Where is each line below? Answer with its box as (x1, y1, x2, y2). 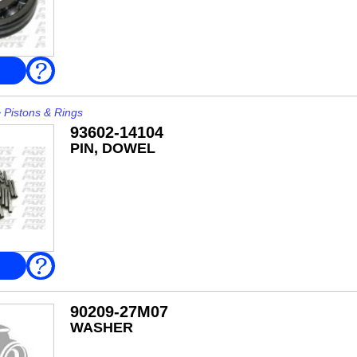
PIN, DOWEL (69, 140, 155, 156)
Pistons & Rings (3, 106, 83, 119)
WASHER (69, 320, 133, 335)
